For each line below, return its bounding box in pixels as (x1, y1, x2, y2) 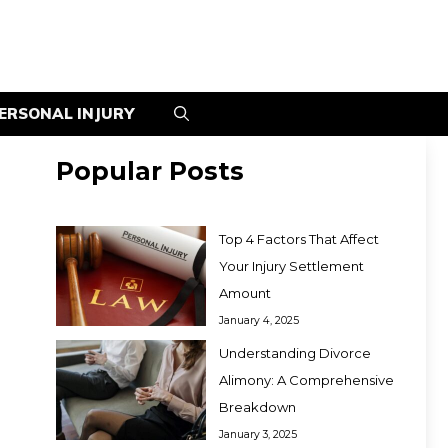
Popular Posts (56, 155, 244, 186)
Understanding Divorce (219, 345, 371, 362)
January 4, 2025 (219, 313, 299, 327)
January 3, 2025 (219, 428, 297, 442)
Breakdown (219, 399, 296, 416)
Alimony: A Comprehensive (219, 372, 394, 389)
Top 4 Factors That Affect (219, 230, 379, 247)
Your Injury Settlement (219, 257, 364, 274)
